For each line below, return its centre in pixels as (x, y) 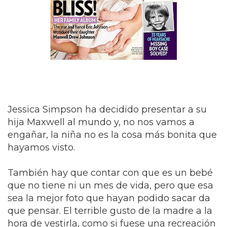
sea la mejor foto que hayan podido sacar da (109, 198)
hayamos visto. (41, 148)
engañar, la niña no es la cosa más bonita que (112, 135)
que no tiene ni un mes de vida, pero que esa (110, 186)
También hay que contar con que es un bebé (110, 173)
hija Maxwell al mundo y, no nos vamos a (101, 122)
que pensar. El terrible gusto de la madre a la (110, 211)
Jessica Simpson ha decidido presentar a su (107, 110)
